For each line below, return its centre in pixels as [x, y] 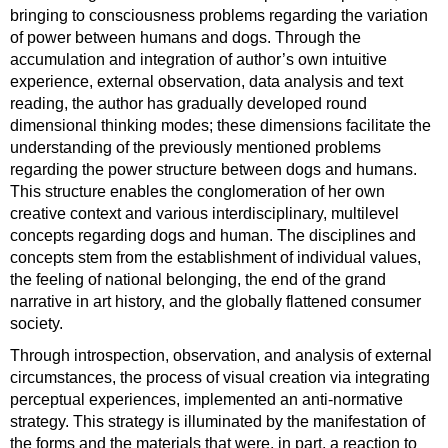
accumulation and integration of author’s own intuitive [198, 59]
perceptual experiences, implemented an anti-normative [206, 399]
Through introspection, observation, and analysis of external [221, 355]
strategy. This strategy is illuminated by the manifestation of [217, 421]
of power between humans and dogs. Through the [185, 37]
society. [36, 323]
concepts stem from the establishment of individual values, [215, 257]
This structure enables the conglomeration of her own [197, 191]
